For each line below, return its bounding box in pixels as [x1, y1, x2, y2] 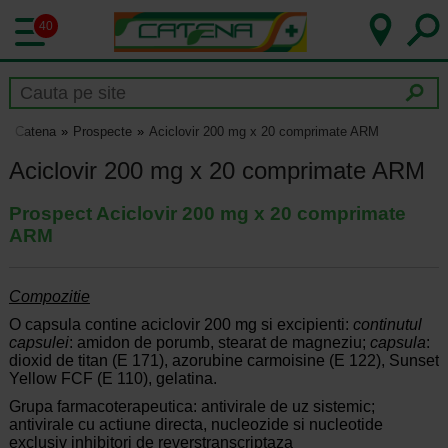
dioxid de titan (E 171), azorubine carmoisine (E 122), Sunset [8, 352, 439, 370]
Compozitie [8, 288, 90, 306]
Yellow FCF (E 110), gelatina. [8, 370, 217, 388]
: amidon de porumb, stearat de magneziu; [68, 334, 370, 352]
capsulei [8, 334, 69, 352]
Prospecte [72, 124, 132, 140]
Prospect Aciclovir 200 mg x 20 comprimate [8, 203, 406, 225]
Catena [14, 124, 56, 140]
